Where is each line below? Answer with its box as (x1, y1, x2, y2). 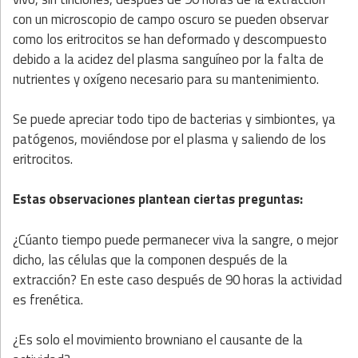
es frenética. (13, 288, 83, 310)
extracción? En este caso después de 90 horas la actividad (13, 268, 342, 290)
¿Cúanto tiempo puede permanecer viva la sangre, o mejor (13, 229, 338, 250)
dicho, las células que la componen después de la (13, 249, 288, 270)
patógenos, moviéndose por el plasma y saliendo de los (13, 129, 326, 150)
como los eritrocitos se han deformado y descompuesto (13, 28, 327, 50)
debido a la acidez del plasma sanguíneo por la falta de (13, 48, 324, 70)
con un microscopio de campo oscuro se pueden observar (13, 8, 328, 30)
